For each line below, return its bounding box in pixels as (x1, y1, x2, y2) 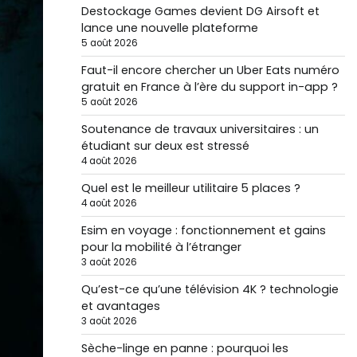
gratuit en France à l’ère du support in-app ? (80, 79, 338, 95)
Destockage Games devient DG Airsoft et (80, 3, 320, 19)
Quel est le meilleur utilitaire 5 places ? (80, 180, 300, 196)
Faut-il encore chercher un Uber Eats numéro (80, 62, 339, 78)
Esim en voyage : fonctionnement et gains (80, 222, 326, 238)
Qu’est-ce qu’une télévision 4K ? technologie (80, 281, 339, 297)
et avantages (80, 298, 160, 314)
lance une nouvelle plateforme (80, 20, 258, 36)
